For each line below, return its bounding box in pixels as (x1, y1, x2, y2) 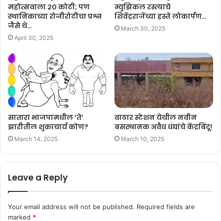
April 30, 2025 (14, 34, 53, 41)
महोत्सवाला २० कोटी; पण (8, 1, 90, 12)
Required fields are (137, 203, 195, 211)
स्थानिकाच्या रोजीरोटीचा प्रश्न (8, 11, 102, 21)
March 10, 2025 (121, 135, 164, 143)
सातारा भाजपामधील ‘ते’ (8, 112, 83, 123)
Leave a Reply (8, 172, 68, 184)
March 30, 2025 (121, 24, 165, 32)
